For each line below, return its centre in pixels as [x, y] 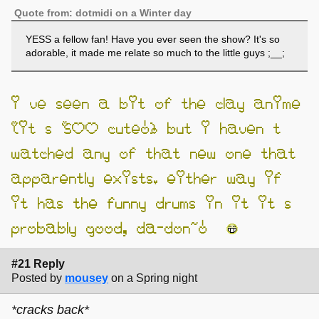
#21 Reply [38, 264]
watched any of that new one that [154, 153]
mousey [87, 278]
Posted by [37, 278]
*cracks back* [50, 310]
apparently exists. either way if [147, 178]
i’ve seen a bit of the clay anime [156, 103]
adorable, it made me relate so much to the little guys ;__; [155, 52]
